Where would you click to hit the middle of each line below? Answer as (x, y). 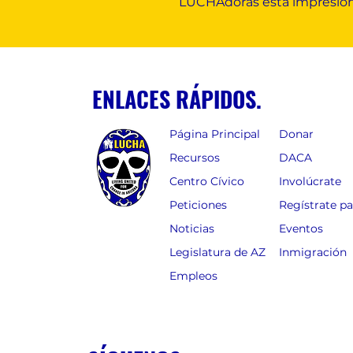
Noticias (191, 229)
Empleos (193, 276)
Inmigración (312, 252)
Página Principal (214, 134)
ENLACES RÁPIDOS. (176, 99)
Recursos (194, 158)
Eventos (301, 229)
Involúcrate (310, 181)
